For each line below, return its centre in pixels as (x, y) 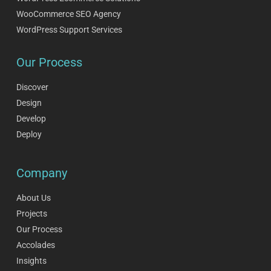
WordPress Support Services (69, 30)
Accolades (35, 245)
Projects (31, 214)
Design (29, 103)
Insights (31, 261)
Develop (31, 119)
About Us (33, 198)
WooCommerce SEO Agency (68, 14)
